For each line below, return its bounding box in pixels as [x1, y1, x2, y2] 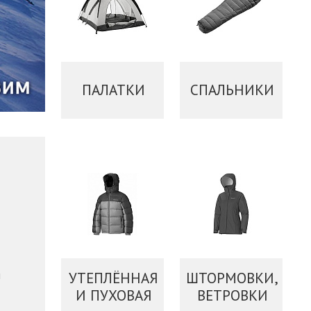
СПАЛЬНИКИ [190, 81, 275, 99]
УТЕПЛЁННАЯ [69, 268, 159, 287]
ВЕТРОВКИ [196, 285, 268, 305]
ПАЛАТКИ [82, 81, 146, 99]
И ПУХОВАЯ [75, 285, 152, 305]
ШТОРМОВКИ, [186, 268, 279, 287]
